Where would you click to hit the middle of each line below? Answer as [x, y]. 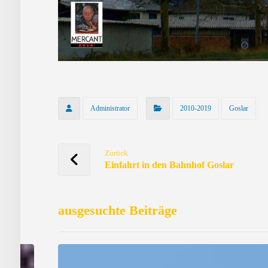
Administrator [110, 108]
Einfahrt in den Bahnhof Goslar [170, 165]
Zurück [117, 153]
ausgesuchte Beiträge [118, 210]
